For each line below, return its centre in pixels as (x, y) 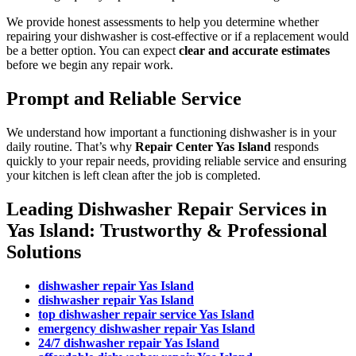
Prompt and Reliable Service (124, 98)
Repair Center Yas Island (203, 146)
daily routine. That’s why (71, 146)
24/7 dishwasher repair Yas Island (129, 342)
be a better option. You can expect (93, 51)
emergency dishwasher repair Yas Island (147, 328)
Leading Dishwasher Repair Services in (166, 209)
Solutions (44, 252)
